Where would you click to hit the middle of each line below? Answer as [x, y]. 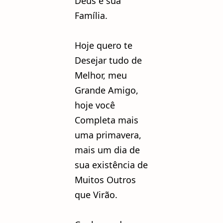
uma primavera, [108, 135]
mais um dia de [107, 150]
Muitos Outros [105, 179]
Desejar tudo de [108, 60]
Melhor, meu [101, 75]
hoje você [96, 105]
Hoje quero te [104, 45]
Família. [91, 15]
